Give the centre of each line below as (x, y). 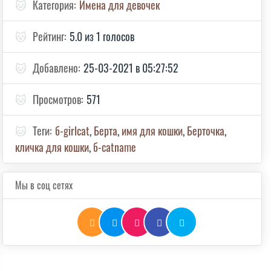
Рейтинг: (50, 36)
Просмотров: (58, 99)
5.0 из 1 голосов (102, 36)
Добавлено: (57, 68)
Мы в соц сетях (44, 185)
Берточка (206, 131)
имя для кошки (152, 131)
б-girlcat (73, 131)
